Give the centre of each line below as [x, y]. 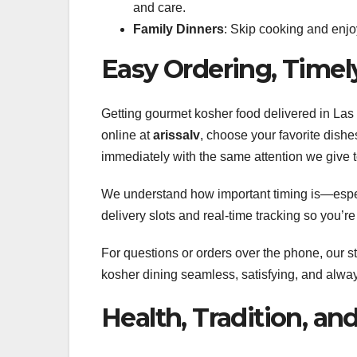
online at [127, 135]
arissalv [177, 135]
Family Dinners [178, 29]
